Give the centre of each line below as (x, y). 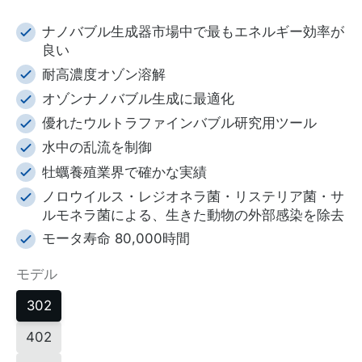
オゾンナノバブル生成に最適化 (138, 98)
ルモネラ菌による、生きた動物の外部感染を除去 (193, 215)
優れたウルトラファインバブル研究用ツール (179, 123)
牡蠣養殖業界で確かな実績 (124, 172)
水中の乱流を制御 (97, 147)
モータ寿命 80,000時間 (116, 239)
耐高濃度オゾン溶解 (104, 74)
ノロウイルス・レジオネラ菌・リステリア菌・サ (193, 196)
